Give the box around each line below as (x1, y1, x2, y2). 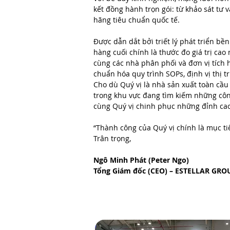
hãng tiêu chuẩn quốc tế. (93, 15, 180, 25)
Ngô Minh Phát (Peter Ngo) (93, 155, 189, 165)
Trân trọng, (93, 133, 131, 143)
